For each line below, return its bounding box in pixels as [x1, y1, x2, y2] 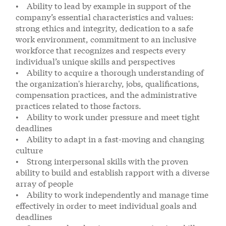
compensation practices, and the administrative [16, 89, 197, 100]
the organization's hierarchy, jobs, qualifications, [16, 78, 199, 89]
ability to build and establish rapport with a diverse [16, 167, 209, 178]
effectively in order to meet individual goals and [16, 200, 197, 211]
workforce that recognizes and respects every [16, 45, 186, 55]
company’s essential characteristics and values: [16, 12, 194, 22]
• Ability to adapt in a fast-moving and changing [16, 134, 204, 144]
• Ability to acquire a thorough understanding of [16, 67, 204, 78]
